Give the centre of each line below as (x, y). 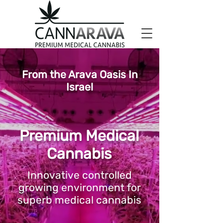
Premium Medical (79, 136)
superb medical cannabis (79, 200)
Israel (80, 87)
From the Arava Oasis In (80, 74)
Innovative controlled (79, 175)
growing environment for (79, 187)
